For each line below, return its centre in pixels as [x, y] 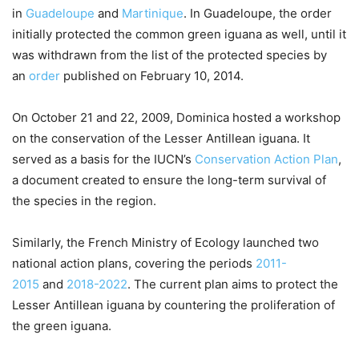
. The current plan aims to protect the [233, 284]
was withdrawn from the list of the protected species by [169, 54]
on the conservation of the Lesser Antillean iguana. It [161, 138]
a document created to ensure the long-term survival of [169, 179]
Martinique [153, 13]
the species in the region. [84, 200]
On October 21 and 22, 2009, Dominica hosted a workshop [176, 117]
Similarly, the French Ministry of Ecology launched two [165, 242]
